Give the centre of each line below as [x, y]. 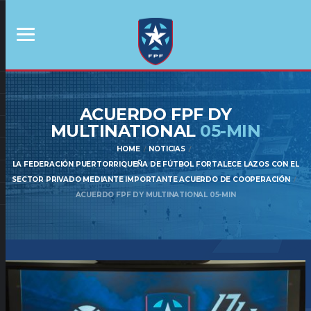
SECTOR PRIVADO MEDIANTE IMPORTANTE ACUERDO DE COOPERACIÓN [151, 179]
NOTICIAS [167, 149]
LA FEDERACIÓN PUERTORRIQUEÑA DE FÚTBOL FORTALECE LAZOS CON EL [155, 164]
